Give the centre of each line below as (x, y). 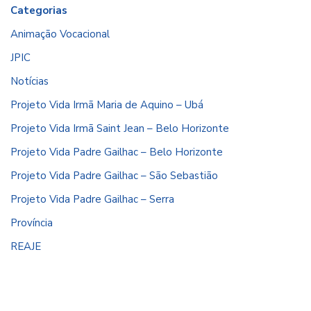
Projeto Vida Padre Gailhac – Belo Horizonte (117, 152)
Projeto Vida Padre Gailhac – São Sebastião (114, 175)
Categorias (39, 10)
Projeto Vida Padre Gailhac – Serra (92, 199)
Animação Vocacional (60, 34)
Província (32, 222)
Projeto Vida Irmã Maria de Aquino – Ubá (107, 104)
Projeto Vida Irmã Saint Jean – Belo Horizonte (120, 128)
